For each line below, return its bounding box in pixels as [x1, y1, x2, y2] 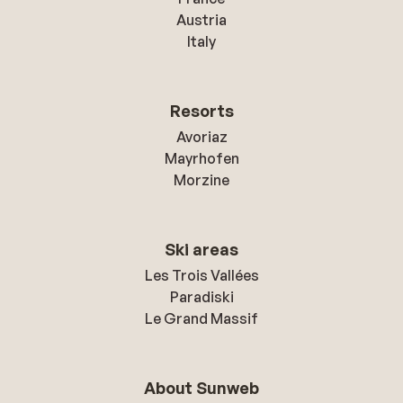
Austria [176, 11, 227, 29]
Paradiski [169, 288, 234, 306]
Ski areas [165, 239, 238, 259]
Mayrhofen [164, 149, 239, 167]
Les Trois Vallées [144, 266, 259, 284]
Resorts [169, 101, 234, 121]
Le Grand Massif [145, 309, 258, 327]
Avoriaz [175, 128, 228, 146]
